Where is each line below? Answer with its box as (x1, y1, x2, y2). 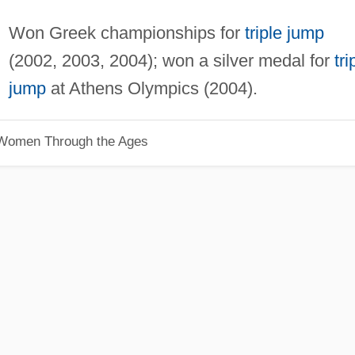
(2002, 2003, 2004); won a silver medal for (8, 50, 334, 71)
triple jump (244, 22, 324, 43)
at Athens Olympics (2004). (45, 78, 258, 98)
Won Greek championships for (8, 22, 245, 43)
